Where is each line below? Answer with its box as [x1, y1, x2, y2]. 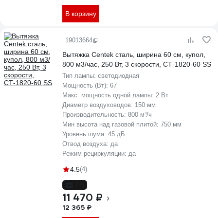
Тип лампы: [62, 72, 98, 79]
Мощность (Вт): [62, 82, 110, 89]
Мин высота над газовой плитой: [62, 121, 161, 128]
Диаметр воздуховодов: [62, 101, 135, 109]
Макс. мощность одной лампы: [62, 91, 156, 99]
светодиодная [98, 72, 139, 79]
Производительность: [62, 111, 128, 118]
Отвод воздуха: [62, 140, 110, 147]
